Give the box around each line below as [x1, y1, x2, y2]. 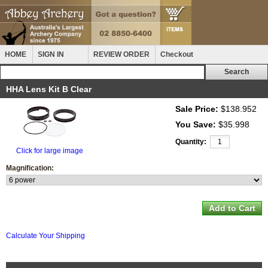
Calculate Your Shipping [6, 232, 85, 240]
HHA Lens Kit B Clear [6, 84, 92, 94]
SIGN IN [38, 50, 64, 59]
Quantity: [175, 138, 206, 146]
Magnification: [6, 164, 54, 172]
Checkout [160, 50, 193, 59]
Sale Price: [175, 104, 218, 114]
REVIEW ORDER [93, 50, 150, 59]
